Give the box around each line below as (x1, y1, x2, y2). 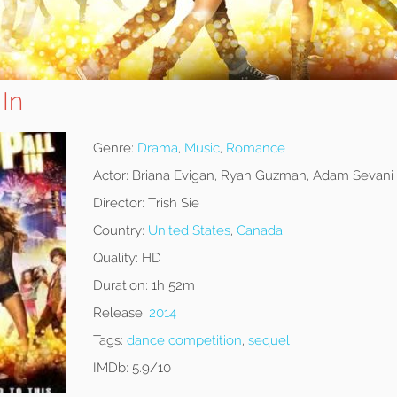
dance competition (126, 332, 242, 349)
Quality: (92, 250, 138, 267)
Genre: (92, 140, 134, 157)
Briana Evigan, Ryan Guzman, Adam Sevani (128, 167, 393, 184)
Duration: (92, 277, 148, 294)
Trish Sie (144, 195, 199, 212)
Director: (92, 195, 144, 212)
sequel (247, 332, 290, 349)
